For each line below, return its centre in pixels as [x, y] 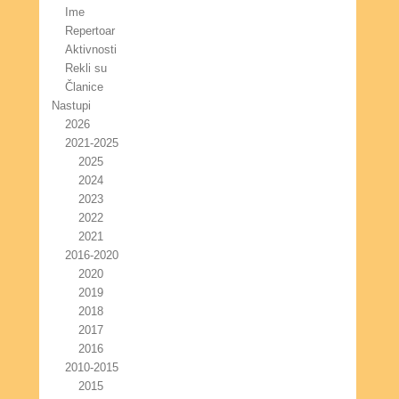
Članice [85, 86]
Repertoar [90, 30]
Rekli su [86, 68]
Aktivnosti [91, 49]
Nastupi [72, 105]
